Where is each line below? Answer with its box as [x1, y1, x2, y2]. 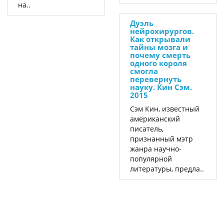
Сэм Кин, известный [130, 104, 199, 113]
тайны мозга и [130, 42, 188, 52]
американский [130, 114, 180, 123]
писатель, [130, 124, 163, 133]
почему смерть [130, 50, 190, 60]
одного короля [130, 58, 187, 68]
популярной [130, 154, 172, 163]
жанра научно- [130, 144, 181, 153]
